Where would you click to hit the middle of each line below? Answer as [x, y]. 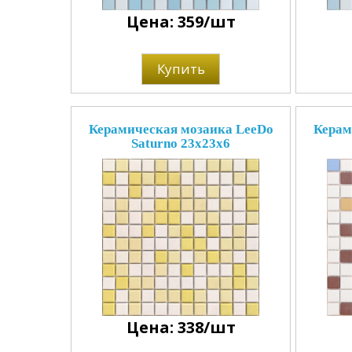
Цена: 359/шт [181, 22]
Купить [181, 69]
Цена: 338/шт [181, 327]
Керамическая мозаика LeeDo [181, 129]
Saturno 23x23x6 [181, 143]
